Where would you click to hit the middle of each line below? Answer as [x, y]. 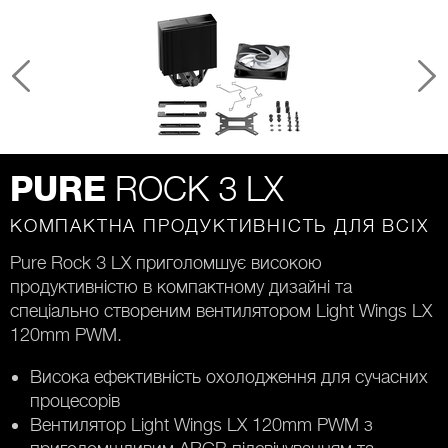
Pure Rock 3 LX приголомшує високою [166, 262]
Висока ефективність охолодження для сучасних [229, 376]
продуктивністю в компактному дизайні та [181, 286]
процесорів [75, 400]
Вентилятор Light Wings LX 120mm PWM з [201, 424]
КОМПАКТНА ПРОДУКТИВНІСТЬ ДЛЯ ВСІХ [219, 225]
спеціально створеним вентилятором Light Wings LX [221, 310]
